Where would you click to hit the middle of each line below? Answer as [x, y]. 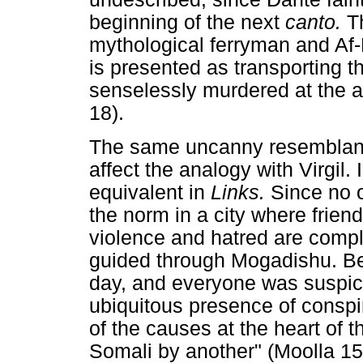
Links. [241, 192]
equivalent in [150, 192]
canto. [316, 23]
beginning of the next [187, 23]
